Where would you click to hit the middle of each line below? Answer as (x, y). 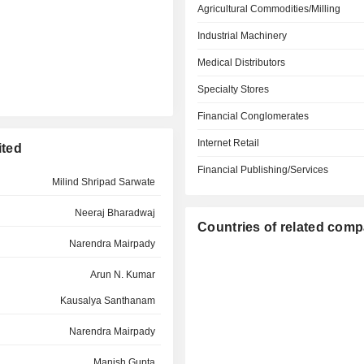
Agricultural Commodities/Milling (269, 9)
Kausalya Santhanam (107, 301)
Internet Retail (229, 143)
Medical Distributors (242, 63)
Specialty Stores (234, 89)
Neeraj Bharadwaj (115, 213)
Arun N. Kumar (122, 275)
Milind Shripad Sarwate (103, 182)
